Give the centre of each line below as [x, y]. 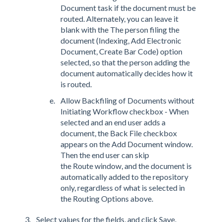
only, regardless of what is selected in [123, 188]
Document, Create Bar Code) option [121, 51]
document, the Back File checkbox [119, 133]
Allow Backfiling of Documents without [127, 101]
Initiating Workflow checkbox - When [125, 111]
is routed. [76, 84]
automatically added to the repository [124, 177]
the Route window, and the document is [126, 166]
